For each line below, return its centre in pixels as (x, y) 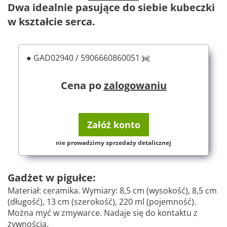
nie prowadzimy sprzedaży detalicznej (113, 143)
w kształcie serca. (51, 22)
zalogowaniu (135, 85)
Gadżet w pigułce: (52, 178)
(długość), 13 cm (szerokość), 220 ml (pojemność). (102, 202)
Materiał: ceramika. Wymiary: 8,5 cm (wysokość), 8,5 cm (112, 191)
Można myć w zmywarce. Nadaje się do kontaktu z (103, 213)
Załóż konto (113, 125)
